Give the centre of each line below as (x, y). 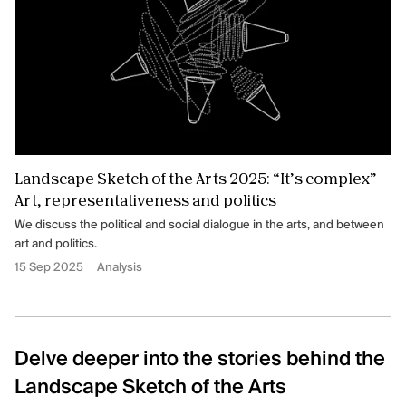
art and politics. (56, 245)
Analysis (120, 268)
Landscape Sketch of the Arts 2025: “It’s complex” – (201, 181)
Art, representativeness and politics (145, 203)
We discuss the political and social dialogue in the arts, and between (199, 226)
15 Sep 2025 (49, 268)
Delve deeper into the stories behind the (200, 360)
